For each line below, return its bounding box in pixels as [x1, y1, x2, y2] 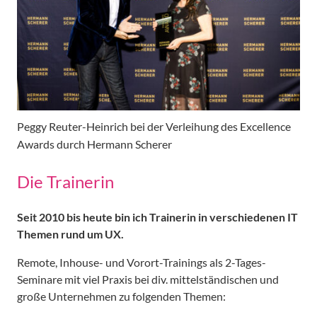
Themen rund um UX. [17, 227, 124, 241]
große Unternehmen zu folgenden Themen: [17, 289, 226, 304]
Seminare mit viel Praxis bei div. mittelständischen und [17, 272, 279, 287]
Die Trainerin [17, 171, 114, 192]
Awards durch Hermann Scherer [17, 137, 172, 151]
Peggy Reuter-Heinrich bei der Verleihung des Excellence [17, 120, 291, 133]
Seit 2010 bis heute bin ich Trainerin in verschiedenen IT [17, 210, 298, 224]
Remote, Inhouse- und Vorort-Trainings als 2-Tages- [17, 255, 266, 270]
